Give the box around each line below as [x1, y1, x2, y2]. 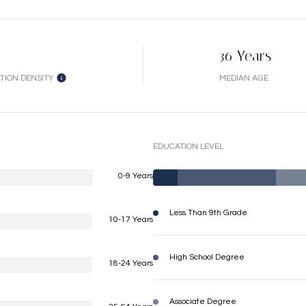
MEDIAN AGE [219, 74, 268, 83]
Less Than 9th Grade [169, 208, 247, 217]
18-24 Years [109, 259, 153, 268]
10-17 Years [109, 215, 153, 224]
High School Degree [169, 253, 245, 262]
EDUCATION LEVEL [153, 142, 223, 151]
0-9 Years [118, 171, 153, 180]
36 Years [219, 47, 271, 65]
